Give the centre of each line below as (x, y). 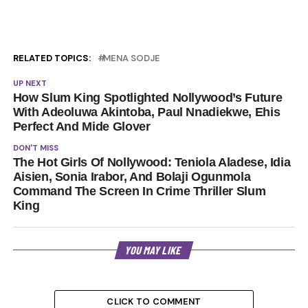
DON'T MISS (35, 147)
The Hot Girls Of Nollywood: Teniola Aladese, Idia (152, 162)
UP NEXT (30, 83)
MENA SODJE (131, 58)
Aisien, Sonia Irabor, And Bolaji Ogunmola (132, 176)
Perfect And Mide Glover (81, 126)
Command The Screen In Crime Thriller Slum (139, 191)
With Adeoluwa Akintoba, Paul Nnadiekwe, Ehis (146, 112)
